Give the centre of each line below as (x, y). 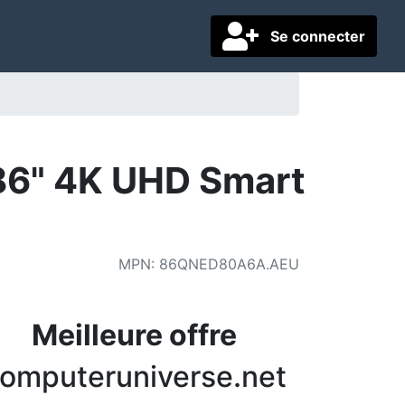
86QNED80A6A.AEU (229, 264)
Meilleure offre (134, 335)
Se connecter (317, 36)
